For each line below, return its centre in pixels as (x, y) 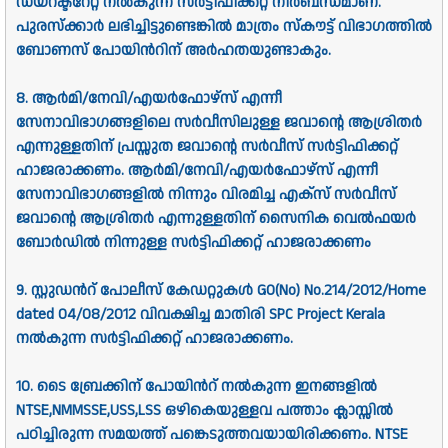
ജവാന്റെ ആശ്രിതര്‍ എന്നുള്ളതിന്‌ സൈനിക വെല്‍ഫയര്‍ (216, 219)
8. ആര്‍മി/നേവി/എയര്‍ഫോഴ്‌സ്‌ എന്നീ (149, 99)
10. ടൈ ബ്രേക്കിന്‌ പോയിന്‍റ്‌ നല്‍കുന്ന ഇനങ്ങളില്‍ (196, 387)
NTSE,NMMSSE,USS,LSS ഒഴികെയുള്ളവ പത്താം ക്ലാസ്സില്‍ (204, 411)
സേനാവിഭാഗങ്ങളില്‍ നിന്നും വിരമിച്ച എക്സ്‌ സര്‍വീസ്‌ (206, 195)
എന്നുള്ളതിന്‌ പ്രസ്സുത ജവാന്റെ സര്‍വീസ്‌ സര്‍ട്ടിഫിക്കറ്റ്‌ (207, 147)
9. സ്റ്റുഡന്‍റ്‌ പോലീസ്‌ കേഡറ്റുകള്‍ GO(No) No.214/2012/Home (221, 291)
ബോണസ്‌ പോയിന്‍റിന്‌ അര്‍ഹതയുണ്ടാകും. (173, 51)
